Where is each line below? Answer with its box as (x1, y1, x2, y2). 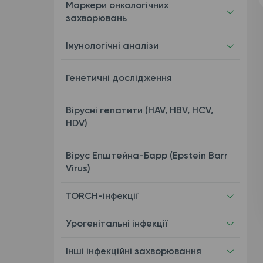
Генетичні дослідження (65, 72, 172, 83)
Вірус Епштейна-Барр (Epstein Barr (65, 150, 228, 161)
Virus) (65, 163, 90, 174)
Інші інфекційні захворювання (65, 245, 201, 257)
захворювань (65, 12, 127, 23)
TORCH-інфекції (65, 190, 139, 201)
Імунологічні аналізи (65, 40, 159, 51)
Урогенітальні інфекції (65, 218, 168, 229)
